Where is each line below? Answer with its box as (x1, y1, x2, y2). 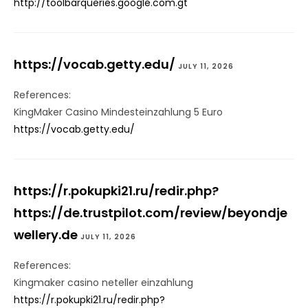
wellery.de (14, 226, 78, 244)
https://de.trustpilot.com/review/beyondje (14, 204, 287, 222)
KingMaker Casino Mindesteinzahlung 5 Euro (14, 105, 223, 120)
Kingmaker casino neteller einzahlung (14, 276, 193, 290)
